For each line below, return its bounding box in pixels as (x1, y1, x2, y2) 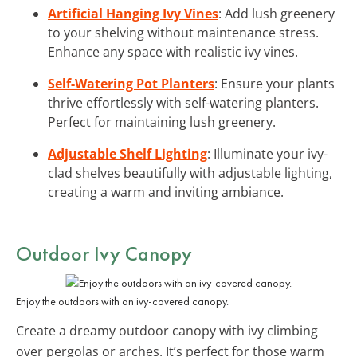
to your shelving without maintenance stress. (48, 23, 319, 41)
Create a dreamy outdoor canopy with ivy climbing (16, 321, 318, 339)
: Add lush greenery (218, 4, 335, 22)
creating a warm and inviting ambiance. (48, 182, 284, 201)
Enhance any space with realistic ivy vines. (48, 42, 298, 61)
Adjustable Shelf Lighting (48, 144, 207, 163)
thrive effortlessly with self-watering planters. (48, 93, 319, 112)
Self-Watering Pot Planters (48, 74, 214, 92)
